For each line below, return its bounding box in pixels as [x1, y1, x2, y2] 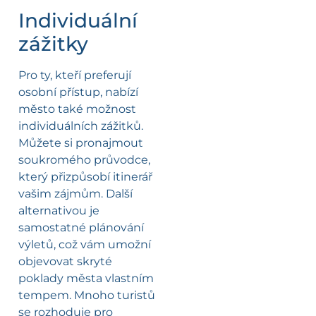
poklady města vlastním [18, 272, 154, 286]
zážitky [18, 32, 88, 56]
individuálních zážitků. [18, 119, 143, 133]
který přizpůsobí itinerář [18, 170, 152, 184]
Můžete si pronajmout [18, 136, 143, 150]
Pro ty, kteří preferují [18, 68, 131, 83]
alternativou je [18, 204, 99, 218]
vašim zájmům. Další [18, 187, 133, 201]
